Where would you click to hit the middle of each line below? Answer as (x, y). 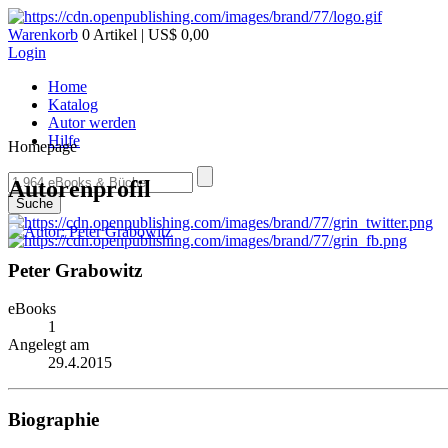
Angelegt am (48, 345)
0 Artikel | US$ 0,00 (143, 34)
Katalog (73, 104)
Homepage (42, 146)
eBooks (32, 309)
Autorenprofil (79, 188)
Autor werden (92, 122)
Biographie (53, 419)
